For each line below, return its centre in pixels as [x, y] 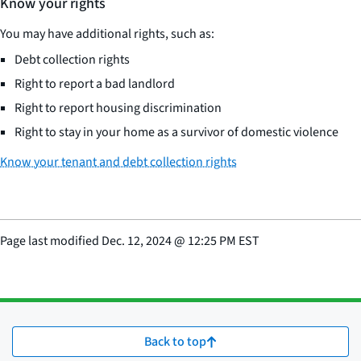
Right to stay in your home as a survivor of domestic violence [176, 133]
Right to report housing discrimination [118, 108]
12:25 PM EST [224, 241]
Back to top [175, 342]
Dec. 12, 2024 [137, 241]
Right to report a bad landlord [95, 84]
